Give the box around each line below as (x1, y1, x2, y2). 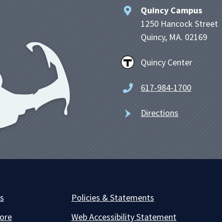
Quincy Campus (141, 4, 202, 16)
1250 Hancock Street (141, 18, 218, 30)
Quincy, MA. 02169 (141, 31, 207, 43)
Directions (141, 107, 178, 119)
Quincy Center (141, 56, 192, 68)
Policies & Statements (71, 192, 154, 204)
